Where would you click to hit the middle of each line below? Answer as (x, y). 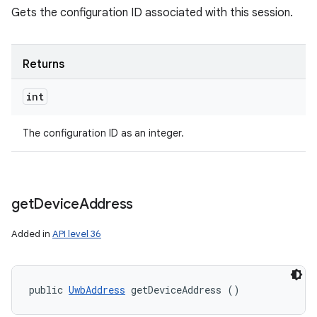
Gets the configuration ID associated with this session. (152, 13)
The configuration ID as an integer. (103, 133)
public (49, 290)
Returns (44, 64)
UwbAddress (97, 290)
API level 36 (77, 234)
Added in (32, 234)
